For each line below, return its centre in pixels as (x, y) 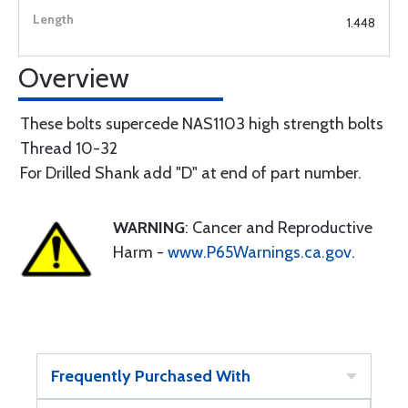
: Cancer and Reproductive (279, 228)
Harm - (140, 252)
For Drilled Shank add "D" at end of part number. (191, 173)
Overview (74, 78)
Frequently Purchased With (151, 376)
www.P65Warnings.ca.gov (260, 252)
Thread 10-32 (69, 148)
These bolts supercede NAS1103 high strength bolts (202, 124)
